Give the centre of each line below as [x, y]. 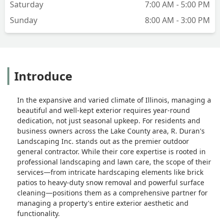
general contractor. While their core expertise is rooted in [111, 151]
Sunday [24, 20]
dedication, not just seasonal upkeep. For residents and [109, 120]
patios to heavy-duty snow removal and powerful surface [111, 182]
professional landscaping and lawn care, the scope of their [114, 162]
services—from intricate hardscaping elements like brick [110, 172]
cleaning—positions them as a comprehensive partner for [112, 192]
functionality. [39, 213]
